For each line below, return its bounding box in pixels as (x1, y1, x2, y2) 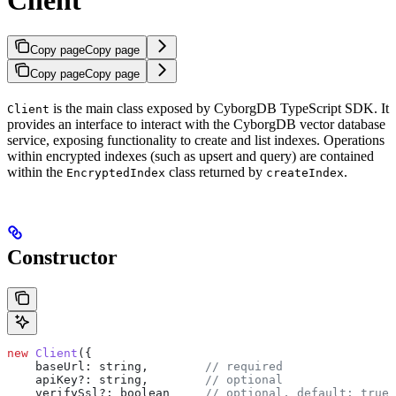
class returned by (165, 164, 266, 180)
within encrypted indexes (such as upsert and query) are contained (7, 148, 374, 164)
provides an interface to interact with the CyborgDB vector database (7, 117, 385, 133)
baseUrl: (7, 360, 92, 373)
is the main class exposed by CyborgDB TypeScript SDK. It (49, 101, 389, 117)
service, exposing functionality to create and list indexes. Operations (7, 133, 385, 148)
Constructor (7, 246, 118, 270)
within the (7, 164, 66, 180)
